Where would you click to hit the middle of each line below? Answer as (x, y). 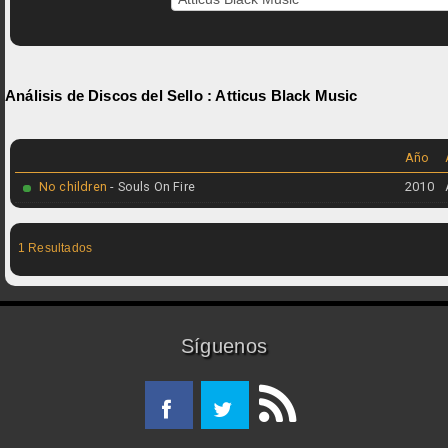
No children (72, 186)
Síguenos (224, 345)
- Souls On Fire (151, 186)
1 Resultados (55, 247)
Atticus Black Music (286, 95)
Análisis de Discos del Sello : (110, 95)
